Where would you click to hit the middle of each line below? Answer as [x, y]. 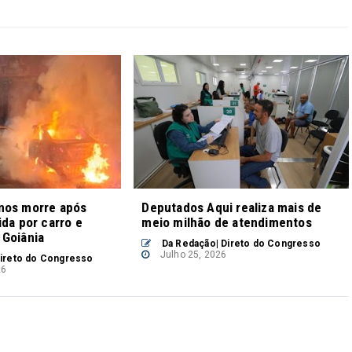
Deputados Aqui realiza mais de [232, 207]
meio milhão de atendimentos [227, 222]
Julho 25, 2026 [192, 254]
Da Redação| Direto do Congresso [240, 243]
